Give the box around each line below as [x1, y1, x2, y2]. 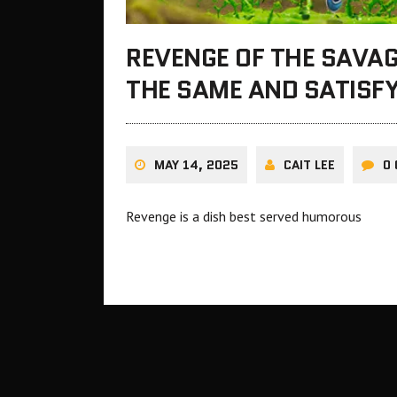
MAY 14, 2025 [154, 155, 238, 174]
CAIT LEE [284, 155, 335, 174]
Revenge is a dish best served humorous [126, 206, 362, 225]
